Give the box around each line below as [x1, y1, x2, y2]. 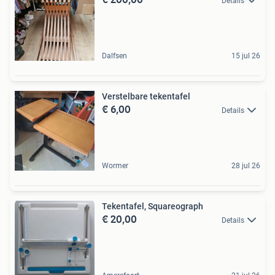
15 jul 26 [231, 51, 260, 60]
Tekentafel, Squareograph [102, 201, 203, 211]
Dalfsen [102, 51, 127, 60]
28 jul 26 [231, 161, 260, 170]
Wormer [102, 161, 128, 170]
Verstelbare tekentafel [102, 91, 190, 101]
